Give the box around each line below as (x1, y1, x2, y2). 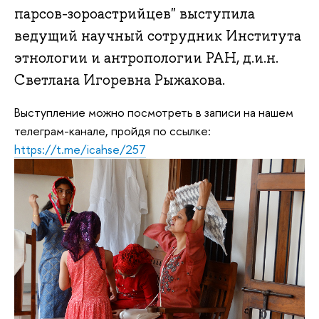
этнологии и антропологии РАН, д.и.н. (14, 48, 278, 68)
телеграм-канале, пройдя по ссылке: (14, 122, 211, 139)
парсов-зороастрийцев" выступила (14, 4, 255, 23)
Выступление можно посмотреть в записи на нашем (14, 103, 293, 120)
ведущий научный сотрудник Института (14, 26, 301, 46)
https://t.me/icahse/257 (14, 140, 146, 157)
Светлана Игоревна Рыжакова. (14, 70, 225, 90)
